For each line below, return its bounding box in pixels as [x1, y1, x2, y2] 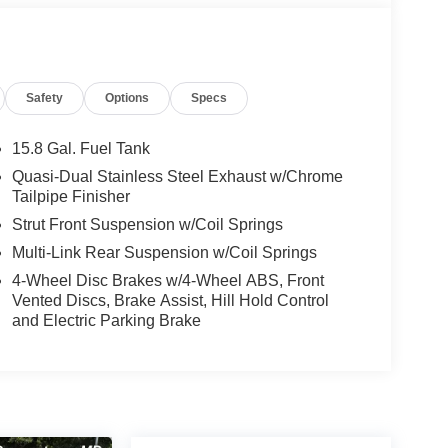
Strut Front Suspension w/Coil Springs [11, 216, 283, 234]
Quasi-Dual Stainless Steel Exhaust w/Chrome [11, 168, 343, 186]
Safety [26, 91, 64, 106]
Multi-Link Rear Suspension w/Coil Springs [11, 244, 317, 262]
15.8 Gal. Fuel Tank [11, 140, 150, 158]
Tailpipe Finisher [11, 188, 130, 206]
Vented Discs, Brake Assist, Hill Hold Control [11, 292, 329, 310]
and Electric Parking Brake [11, 312, 201, 330]
